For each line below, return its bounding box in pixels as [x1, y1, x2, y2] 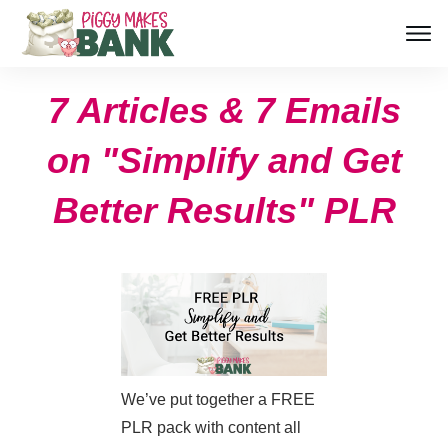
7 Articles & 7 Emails [47, 90, 401, 132]
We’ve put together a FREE [121, 391, 315, 409]
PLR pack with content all [121, 419, 301, 437]
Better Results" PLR [52, 190, 396, 232]
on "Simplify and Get [46, 140, 402, 182]
